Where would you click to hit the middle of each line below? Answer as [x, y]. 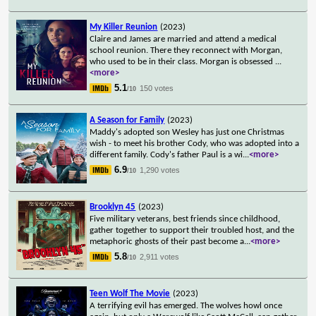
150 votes [157, 88]
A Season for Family [127, 120]
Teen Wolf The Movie [130, 293]
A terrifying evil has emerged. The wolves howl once [186, 305]
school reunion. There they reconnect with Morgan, [186, 50]
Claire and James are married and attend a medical [183, 39]
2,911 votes [160, 256]
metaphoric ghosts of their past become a [167, 241]
